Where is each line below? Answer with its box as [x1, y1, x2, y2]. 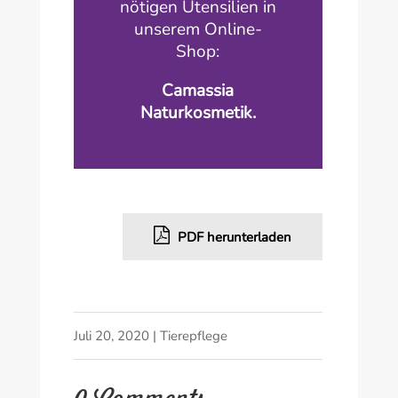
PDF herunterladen [174, 227, 292, 246]
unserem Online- [133, 17, 262, 41]
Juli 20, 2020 [73, 326, 149, 345]
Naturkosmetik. [139, 100, 256, 124]
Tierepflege [159, 326, 227, 345]
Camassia [162, 78, 235, 102]
